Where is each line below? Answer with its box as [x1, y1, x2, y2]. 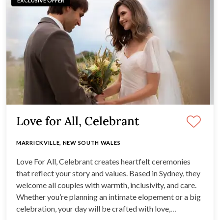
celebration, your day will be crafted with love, [16, 204, 170, 214]
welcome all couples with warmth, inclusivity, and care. [16, 180, 196, 190]
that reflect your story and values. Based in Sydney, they [16, 168, 200, 178]
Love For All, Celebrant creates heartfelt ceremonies [16, 157, 191, 166]
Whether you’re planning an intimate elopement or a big [16, 192, 201, 202]
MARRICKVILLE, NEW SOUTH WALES [16, 139, 121, 146]
